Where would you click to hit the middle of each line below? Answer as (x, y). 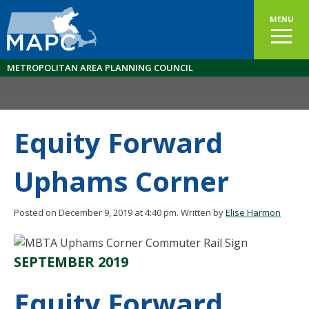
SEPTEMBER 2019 (71, 261)
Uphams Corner (121, 181)
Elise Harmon (253, 212)
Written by (203, 212)
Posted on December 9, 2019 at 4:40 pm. (96, 212)
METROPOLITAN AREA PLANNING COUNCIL (100, 68)
